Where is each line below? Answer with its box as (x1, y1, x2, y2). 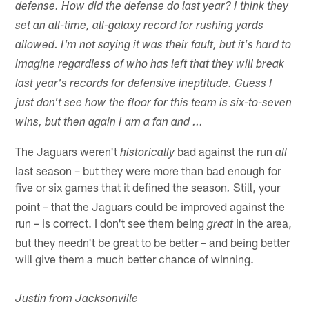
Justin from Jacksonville (15, 293, 139, 306)
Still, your (230, 179, 281, 194)
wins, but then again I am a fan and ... (15, 117, 203, 129)
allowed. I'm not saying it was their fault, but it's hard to (15, 39, 292, 52)
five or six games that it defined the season (15, 179, 228, 194)
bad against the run (175, 143, 276, 158)
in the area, (233, 215, 292, 230)
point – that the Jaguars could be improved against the (15, 199, 286, 213)
